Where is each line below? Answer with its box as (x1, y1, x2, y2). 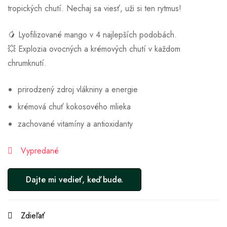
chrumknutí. (8, 57, 47, 69)
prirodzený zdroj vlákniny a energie (18, 84, 138, 96)
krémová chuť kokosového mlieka (18, 101, 131, 113)
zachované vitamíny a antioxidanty (18, 118, 133, 130)
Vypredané (21, 145, 59, 157)
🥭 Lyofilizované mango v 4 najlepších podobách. (8, 29, 177, 41)
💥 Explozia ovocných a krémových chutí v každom (8, 43, 180, 55)
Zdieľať (21, 210, 45, 222)
